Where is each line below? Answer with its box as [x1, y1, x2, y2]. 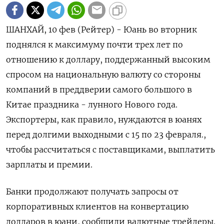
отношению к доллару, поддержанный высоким [6, 54, 210, 64]
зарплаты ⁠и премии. [6, 159, 92, 169]
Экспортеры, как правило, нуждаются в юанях [6, 114, 201, 124]
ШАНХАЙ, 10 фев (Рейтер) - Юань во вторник [6, 24, 197, 34]
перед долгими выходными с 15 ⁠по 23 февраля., [6, 129, 206, 139]
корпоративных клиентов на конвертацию [6, 201, 188, 211]
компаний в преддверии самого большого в [6, 84, 192, 94]
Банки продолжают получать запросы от [6, 186, 178, 196]
